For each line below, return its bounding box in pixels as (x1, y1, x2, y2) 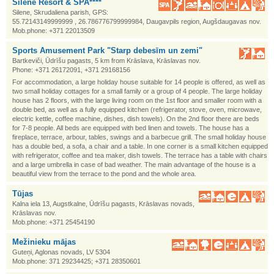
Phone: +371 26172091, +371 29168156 (12, 66, 130, 73)
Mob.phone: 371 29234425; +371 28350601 (12, 257, 141, 265)
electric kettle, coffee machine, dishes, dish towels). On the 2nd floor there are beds (12, 115, 259, 122)
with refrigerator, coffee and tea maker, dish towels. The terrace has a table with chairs (12, 152, 267, 159)
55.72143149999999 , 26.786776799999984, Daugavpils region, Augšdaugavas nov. (12, 18, 261, 25)
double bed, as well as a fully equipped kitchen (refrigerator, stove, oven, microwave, (12, 106, 262, 113)
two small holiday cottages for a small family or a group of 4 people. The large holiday (12, 87, 262, 95)
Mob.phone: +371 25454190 (12, 218, 95, 226)
